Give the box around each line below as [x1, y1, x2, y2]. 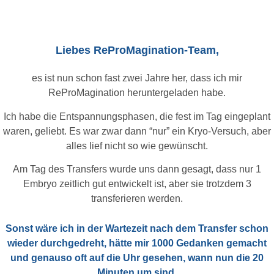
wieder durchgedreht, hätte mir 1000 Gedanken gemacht [7, 238, 267, 249]
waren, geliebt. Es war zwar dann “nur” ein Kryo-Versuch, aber [3, 125, 271, 136]
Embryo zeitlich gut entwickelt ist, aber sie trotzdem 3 [23, 179, 251, 190]
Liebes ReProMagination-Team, [55, 44, 219, 57]
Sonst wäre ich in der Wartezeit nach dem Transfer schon [6, 223, 268, 234]
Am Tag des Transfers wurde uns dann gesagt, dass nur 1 [13, 164, 261, 175]
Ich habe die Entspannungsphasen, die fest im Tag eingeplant [4, 111, 270, 122]
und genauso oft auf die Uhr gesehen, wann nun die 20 [10, 253, 264, 264]
